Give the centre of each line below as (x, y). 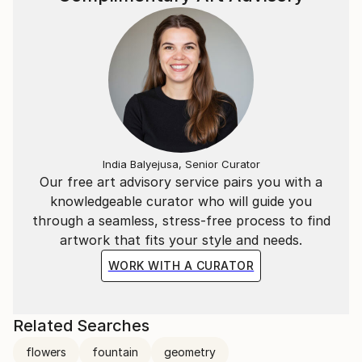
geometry (190, 352)
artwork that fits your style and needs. (181, 240)
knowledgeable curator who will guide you (181, 201)
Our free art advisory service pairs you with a (181, 182)
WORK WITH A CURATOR (181, 265)
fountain (115, 352)
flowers (46, 352)
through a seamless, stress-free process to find (181, 221)
